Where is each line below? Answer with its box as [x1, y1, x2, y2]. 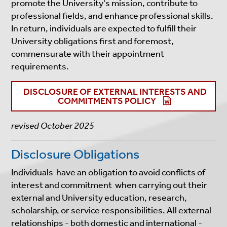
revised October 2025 [11, 120, 95, 131]
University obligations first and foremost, [11, 35, 174, 47]
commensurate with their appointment [11, 48, 165, 59]
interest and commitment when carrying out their [11, 179, 208, 191]
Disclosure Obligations [11, 146, 142, 162]
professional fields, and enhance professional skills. [11, 10, 214, 21]
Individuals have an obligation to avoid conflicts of [11, 166, 206, 178]
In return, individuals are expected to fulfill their [11, 22, 197, 34]
